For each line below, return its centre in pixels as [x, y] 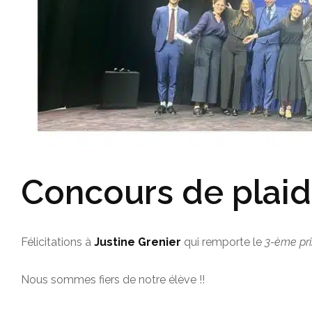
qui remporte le [223, 242]
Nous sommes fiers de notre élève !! [113, 280]
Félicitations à [57, 242]
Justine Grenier [138, 242]
